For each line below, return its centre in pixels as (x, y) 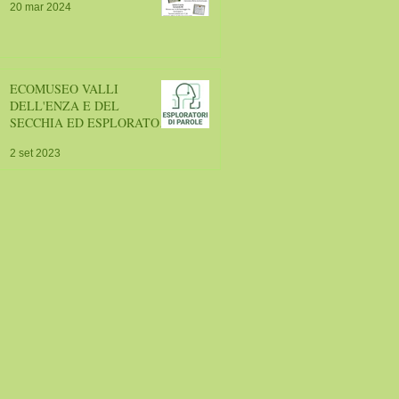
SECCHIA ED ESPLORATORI (38, 122)
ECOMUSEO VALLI (64, 89)
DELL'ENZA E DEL (65, 106)
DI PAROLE (42, 139)
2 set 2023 (35, 153)
